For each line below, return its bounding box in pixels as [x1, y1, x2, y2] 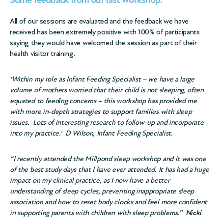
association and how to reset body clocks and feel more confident [10, 197, 208, 206]
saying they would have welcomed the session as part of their [10, 38, 197, 47]
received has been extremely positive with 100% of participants [10, 27, 200, 36]
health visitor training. [10, 49, 75, 58]
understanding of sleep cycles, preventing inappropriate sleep [10, 187, 194, 195]
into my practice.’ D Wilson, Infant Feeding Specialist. [10, 129, 173, 137]
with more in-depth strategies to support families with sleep [10, 107, 192, 116]
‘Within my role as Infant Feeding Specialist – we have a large [10, 75, 194, 83]
